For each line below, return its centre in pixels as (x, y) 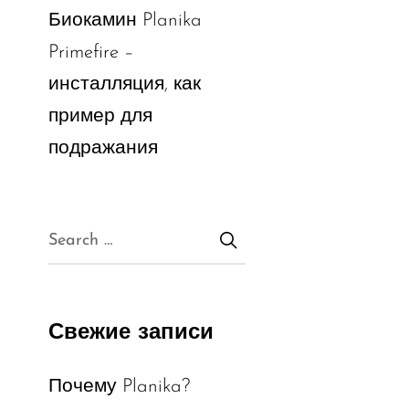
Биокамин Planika (125, 20)
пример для (100, 116)
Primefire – (91, 52)
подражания (103, 148)
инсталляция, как (124, 84)
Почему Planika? (119, 386)
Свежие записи (131, 333)
